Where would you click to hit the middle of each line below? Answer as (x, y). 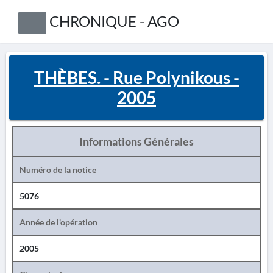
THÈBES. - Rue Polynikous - (136, 77)
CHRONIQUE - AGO (114, 21)
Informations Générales (136, 141)
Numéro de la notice (58, 170)
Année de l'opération (58, 222)
